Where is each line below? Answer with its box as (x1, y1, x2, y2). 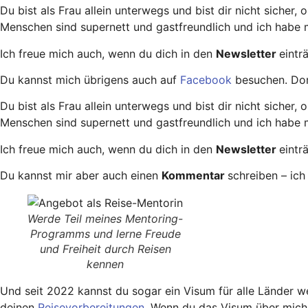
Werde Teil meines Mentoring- (27, 212, 183, 226)
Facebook (180, 73, 235, 87)
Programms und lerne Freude (30, 227, 181, 241)
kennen (87, 257, 124, 272)
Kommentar (162, 168, 228, 183)
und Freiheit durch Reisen (39, 242, 171, 256)
